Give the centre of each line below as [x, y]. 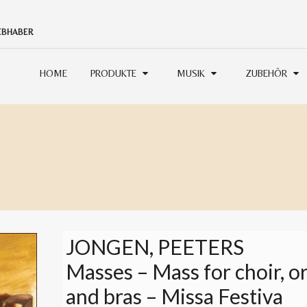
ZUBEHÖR [266, 73]
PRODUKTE [113, 73]
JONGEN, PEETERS [155, 247]
